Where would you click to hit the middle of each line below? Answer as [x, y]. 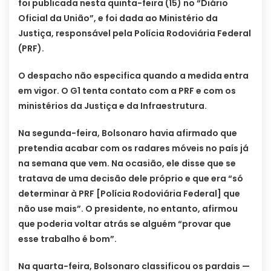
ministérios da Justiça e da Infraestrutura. [113, 106]
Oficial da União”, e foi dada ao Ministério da [118, 18]
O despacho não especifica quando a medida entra [133, 76]
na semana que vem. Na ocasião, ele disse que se [127, 164]
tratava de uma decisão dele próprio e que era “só [131, 179]
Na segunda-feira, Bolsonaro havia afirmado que [128, 133]
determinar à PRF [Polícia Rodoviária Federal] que [129, 194]
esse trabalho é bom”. [67, 239]
